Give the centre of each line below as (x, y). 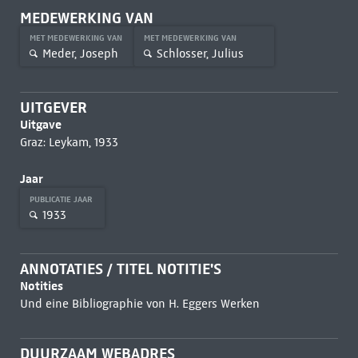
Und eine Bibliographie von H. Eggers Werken (139, 304)
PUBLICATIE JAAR (62, 199)
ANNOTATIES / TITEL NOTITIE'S (120, 269)
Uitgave (40, 124)
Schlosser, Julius (200, 53)
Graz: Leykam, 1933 (69, 142)
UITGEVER (53, 107)
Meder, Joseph (80, 53)
